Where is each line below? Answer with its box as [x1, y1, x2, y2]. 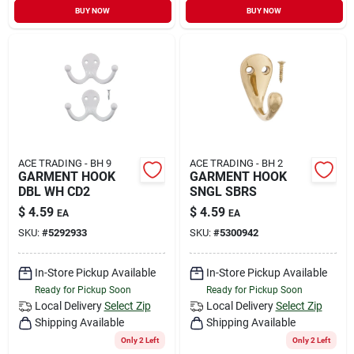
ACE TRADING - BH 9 [17, 156, 111, 169]
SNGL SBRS [189, 183, 257, 199]
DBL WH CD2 [17, 183, 90, 199]
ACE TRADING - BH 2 [189, 156, 283, 169]
